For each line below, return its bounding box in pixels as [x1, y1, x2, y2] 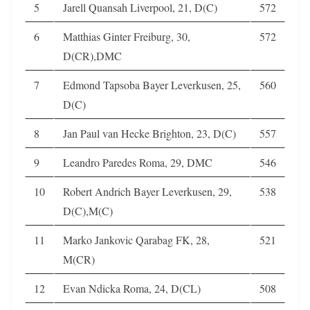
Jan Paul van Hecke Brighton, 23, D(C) [63, 125, 236, 140]
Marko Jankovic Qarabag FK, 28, [63, 232, 210, 247]
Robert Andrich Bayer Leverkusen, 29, [63, 183, 232, 199]
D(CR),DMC [63, 48, 122, 63]
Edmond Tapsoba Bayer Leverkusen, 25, [63, 77, 241, 92]
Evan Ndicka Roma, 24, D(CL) [63, 280, 201, 295]
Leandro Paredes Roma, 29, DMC [63, 154, 212, 170]
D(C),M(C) [63, 203, 113, 218]
